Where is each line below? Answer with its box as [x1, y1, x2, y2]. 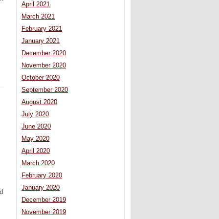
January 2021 [22, 38, 60, 45]
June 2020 [22, 123, 51, 131]
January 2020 [22, 184, 60, 192]
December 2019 [22, 197, 66, 204]
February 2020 [22, 172, 62, 179]
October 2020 [22, 74, 60, 82]
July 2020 [22, 111, 49, 118]
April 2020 [22, 148, 50, 155]
